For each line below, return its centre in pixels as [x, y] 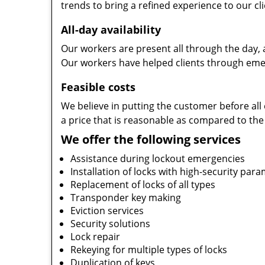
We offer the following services [151, 139]
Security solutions [110, 224]
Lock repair [95, 237]
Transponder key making [126, 198]
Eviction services [107, 211]
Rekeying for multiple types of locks [149, 250]
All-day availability [111, 30]
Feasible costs [98, 87]
